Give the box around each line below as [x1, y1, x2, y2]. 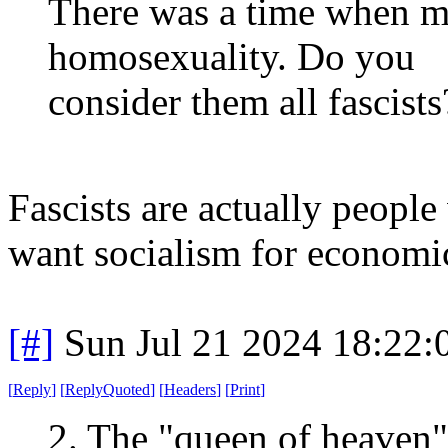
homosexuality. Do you [48, 34, 415, 78]
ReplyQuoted [65, 380, 150, 398]
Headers [164, 380, 216, 398]
